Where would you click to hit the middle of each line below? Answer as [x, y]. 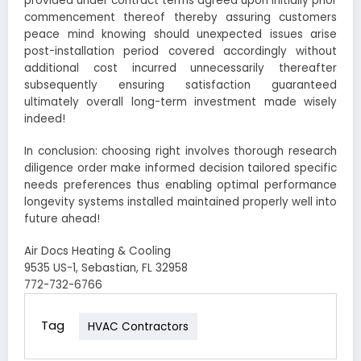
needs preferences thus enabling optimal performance [180, 185]
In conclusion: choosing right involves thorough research [180, 151]
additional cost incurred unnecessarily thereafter [180, 68]
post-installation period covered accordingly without [180, 52]
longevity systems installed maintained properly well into [180, 202]
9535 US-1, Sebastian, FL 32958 [106, 268]
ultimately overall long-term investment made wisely [180, 102]
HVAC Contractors [138, 326]
